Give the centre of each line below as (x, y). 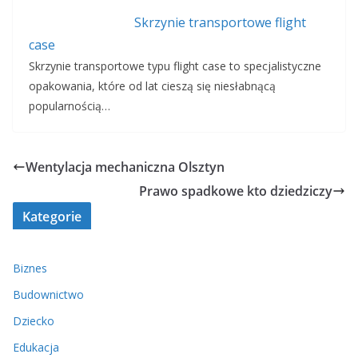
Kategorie (52, 217)
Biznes (30, 268)
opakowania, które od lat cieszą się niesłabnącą (152, 86)
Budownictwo (48, 295)
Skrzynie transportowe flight (220, 23)
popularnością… (70, 106)
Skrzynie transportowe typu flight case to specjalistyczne (175, 66)
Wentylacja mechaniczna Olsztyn (125, 167)
